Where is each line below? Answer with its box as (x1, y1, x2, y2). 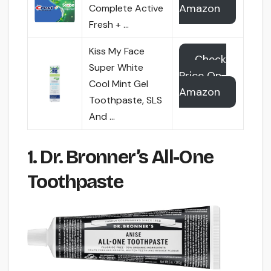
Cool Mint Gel (89, 77, 149, 91)
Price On (179, 68, 222, 83)
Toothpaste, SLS (89, 94, 163, 107)
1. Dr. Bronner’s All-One (27, 145, 214, 169)
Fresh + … (89, 18, 129, 31)
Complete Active (89, 2, 164, 15)
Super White (89, 61, 144, 74)
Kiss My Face (89, 45, 145, 58)
